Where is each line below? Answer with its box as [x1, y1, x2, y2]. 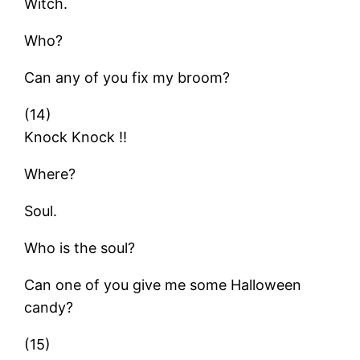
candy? [24, 298, 74, 316]
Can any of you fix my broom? [24, 68, 231, 86]
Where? [24, 165, 76, 182]
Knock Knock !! [24, 128, 128, 145]
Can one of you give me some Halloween [24, 276, 302, 293]
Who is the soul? [24, 239, 136, 256]
